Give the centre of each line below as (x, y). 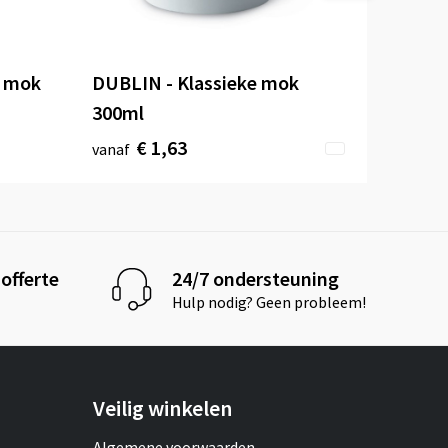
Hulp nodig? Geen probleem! (269, 301)
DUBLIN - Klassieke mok (196, 83)
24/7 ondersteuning (256, 278)
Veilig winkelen (163, 408)
